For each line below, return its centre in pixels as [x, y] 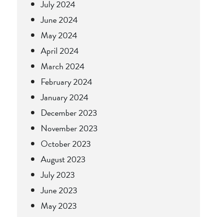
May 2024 [59, 35]
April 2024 [60, 50]
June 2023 [59, 190]
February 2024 [67, 81]
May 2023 [59, 205]
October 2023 [66, 143]
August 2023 [63, 159]
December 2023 [69, 112]
